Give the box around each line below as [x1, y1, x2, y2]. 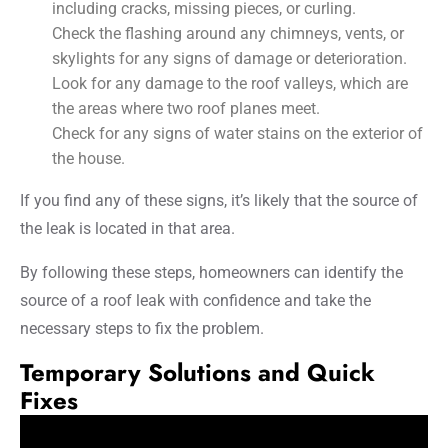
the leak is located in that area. [20, 218, 235, 238]
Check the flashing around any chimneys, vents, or [52, 23, 404, 43]
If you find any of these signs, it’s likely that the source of [20, 190, 418, 210]
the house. [52, 148, 125, 168]
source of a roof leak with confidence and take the [20, 290, 371, 310]
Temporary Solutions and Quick [20, 354, 375, 390]
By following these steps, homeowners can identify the [20, 262, 403, 282]
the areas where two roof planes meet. [52, 98, 320, 118]
